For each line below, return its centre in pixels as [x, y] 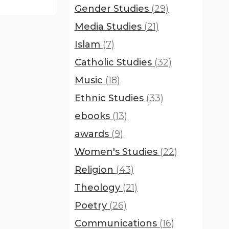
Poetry [92, 205]
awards [93, 134]
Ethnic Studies [110, 98]
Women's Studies [117, 152]
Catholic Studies [114, 62]
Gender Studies [113, 9]
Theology [98, 188]
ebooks [93, 116]
